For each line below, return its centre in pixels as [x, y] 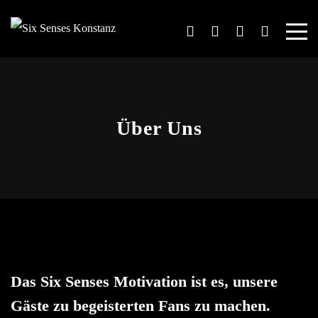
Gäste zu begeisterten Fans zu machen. [141, 306]
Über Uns [159, 128]
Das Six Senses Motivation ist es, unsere [144, 281]
